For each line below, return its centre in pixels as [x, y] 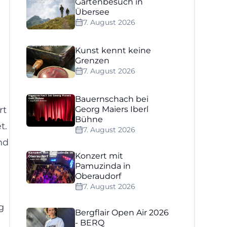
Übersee [92, 12]
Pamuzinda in [103, 166]
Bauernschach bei [112, 99]
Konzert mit [99, 156]
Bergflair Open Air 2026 [122, 213]
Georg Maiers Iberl [112, 109]
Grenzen [92, 61]
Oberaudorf [98, 176]
